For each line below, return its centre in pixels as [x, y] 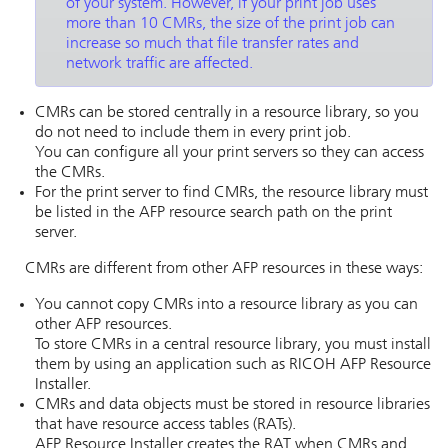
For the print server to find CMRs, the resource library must [231, 193]
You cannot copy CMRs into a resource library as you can [226, 305]
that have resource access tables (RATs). [165, 425]
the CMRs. [70, 173]
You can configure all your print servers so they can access [229, 153]
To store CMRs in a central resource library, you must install [233, 345]
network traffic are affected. [159, 64]
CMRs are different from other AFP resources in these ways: [224, 269]
